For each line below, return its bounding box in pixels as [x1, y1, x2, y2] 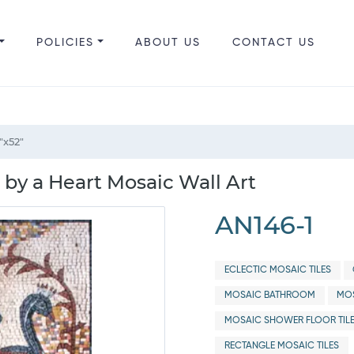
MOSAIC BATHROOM [224, 291, 315, 300]
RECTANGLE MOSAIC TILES [224, 341, 339, 351]
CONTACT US [232, 37, 315, 48]
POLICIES [36, 37, 94, 48]
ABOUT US [134, 37, 201, 48]
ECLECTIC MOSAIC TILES [224, 265, 331, 275]
